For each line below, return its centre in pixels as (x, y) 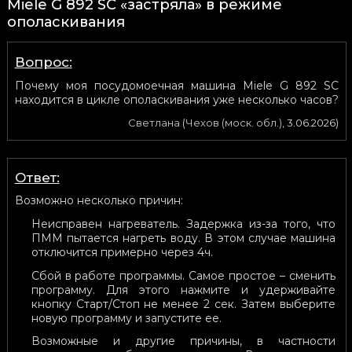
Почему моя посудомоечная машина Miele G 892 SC (177, 86)
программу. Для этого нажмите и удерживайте (183, 290)
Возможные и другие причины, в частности (183, 341)
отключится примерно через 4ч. (122, 253)
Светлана (154, 123)
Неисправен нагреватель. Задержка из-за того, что (183, 224)
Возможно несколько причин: (99, 201)
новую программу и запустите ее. (126, 318)
